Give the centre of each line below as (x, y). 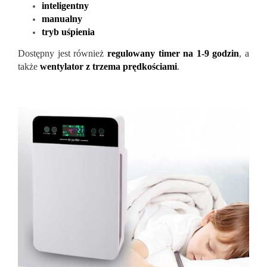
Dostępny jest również (63, 53)
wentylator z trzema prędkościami (108, 66)
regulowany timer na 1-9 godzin (173, 53)
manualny (62, 18)
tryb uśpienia (68, 32)
